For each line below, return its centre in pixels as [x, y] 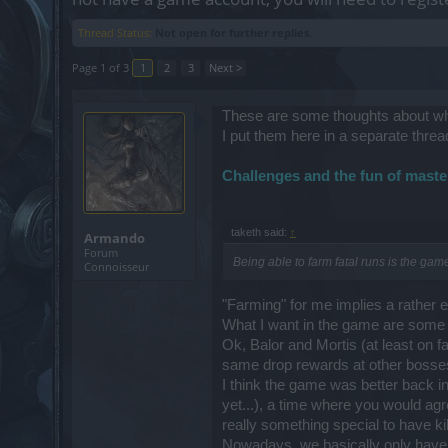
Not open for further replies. [233, 32]
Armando [114, 238]
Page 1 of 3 [100, 67]
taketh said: [260, 231]
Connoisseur [116, 266]
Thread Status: [115, 32]
